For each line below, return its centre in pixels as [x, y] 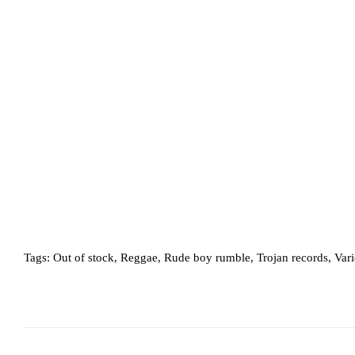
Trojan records [292, 257]
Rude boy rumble [207, 257]
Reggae [139, 257]
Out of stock [84, 257]
